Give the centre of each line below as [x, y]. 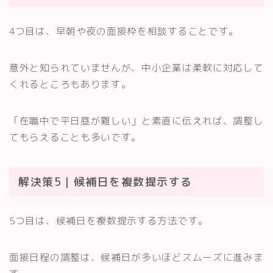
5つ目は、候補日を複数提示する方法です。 [109, 221]
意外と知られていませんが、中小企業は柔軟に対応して [136, 67]
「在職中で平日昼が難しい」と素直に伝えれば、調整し [136, 120]
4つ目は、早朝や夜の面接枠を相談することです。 [124, 31]
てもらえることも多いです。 [76, 137]
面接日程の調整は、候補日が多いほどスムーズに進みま [136, 257]
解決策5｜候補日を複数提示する [105, 182]
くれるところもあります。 [70, 84]
